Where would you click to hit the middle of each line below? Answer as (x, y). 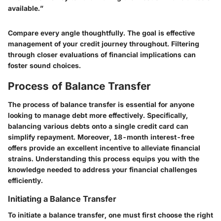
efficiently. (25, 181)
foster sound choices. (44, 65)
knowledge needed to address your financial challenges (103, 170)
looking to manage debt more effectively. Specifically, (98, 115)
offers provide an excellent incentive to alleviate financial (104, 148)
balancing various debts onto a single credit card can (98, 126)
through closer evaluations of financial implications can (102, 54)
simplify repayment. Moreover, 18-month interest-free (101, 137)
